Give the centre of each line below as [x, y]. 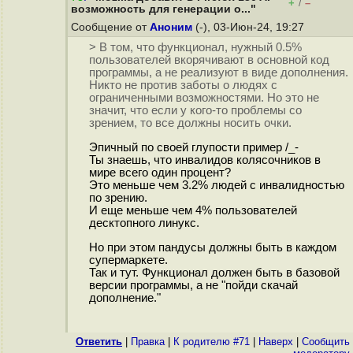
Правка [148, 342]
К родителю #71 [212, 342]
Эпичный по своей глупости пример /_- [193, 148]
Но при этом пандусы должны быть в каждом [212, 247]
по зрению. [118, 198]
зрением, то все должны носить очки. [190, 123]
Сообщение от [110, 27]
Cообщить [326, 342]
